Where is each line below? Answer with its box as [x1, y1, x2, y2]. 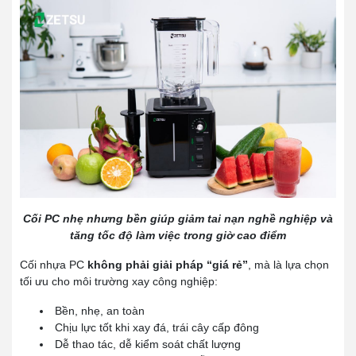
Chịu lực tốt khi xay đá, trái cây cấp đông [55, 321, 259, 334]
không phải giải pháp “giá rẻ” [87, 258, 248, 271]
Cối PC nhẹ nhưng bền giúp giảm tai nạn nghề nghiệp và [23, 212, 333, 225]
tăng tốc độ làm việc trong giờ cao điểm [70, 229, 286, 242]
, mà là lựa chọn [248, 258, 329, 271]
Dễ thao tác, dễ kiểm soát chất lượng [55, 338, 241, 350]
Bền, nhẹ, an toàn [55, 304, 145, 317]
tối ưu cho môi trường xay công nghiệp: [20, 275, 218, 288]
